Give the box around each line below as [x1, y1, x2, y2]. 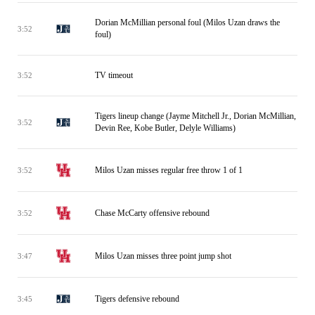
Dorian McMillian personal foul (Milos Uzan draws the [95, 18, 280, 27]
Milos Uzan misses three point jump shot [95, 250, 231, 261]
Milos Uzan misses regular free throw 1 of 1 [95, 165, 243, 175]
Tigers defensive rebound [95, 293, 179, 304]
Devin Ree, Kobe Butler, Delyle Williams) [95, 123, 236, 133]
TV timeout [95, 70, 133, 80]
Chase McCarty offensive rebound [95, 207, 210, 218]
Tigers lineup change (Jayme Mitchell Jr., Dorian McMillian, [95, 111, 296, 121]
